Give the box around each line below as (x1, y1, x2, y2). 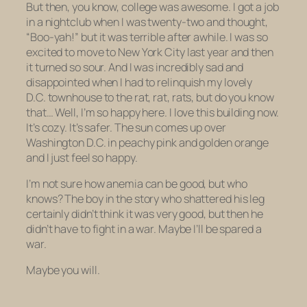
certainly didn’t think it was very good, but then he (26, 206, 263, 222)
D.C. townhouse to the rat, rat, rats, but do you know (26, 89, 274, 105)
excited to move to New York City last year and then (26, 44, 273, 60)
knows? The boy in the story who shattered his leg (26, 191, 265, 207)
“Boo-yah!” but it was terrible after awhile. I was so (26, 29, 268, 45)
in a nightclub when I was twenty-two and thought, (26, 14, 269, 29)
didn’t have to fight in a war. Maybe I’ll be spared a (26, 221, 262, 237)
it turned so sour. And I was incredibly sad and (26, 59, 244, 75)
